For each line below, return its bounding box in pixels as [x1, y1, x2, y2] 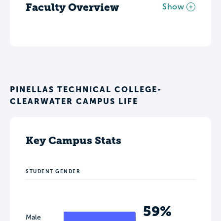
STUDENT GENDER [26, 168, 80, 174]
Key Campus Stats [26, 134, 121, 147]
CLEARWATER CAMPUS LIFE [10, 96, 138, 106]
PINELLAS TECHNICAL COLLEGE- [10, 84, 162, 94]
